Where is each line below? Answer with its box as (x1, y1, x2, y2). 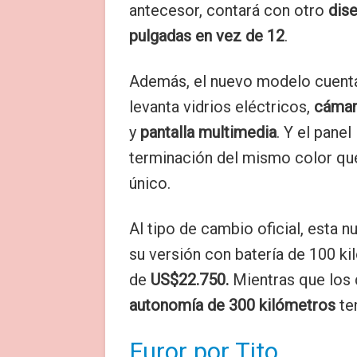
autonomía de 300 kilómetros (129, 296, 335, 315)
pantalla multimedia (136, 123, 277, 142)
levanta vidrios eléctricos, (129, 97, 314, 116)
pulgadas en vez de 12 (129, 26, 284, 45)
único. (129, 174, 171, 193)
